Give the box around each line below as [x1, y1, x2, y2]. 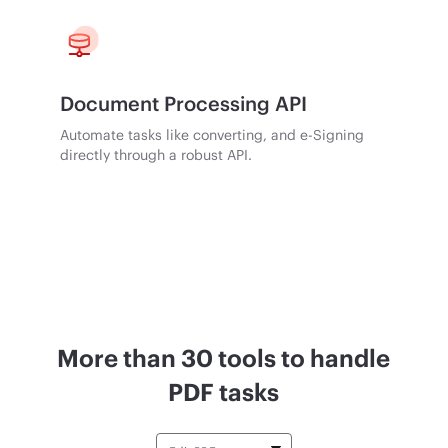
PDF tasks [168, 376, 280, 406]
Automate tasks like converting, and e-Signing [60, 125, 365, 143]
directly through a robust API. [60, 145, 253, 163]
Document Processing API [60, 90, 308, 115]
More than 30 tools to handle [57, 342, 391, 372]
